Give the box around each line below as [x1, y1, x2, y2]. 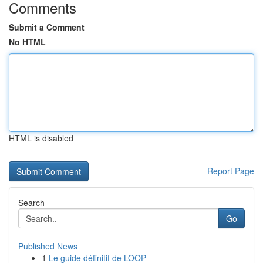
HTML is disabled [9, 132, 73, 144]
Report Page [207, 165, 254, 177]
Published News [18, 240, 77, 252]
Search [18, 197, 45, 208]
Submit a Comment [9, 21, 85, 33]
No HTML [9, 36, 46, 48]
